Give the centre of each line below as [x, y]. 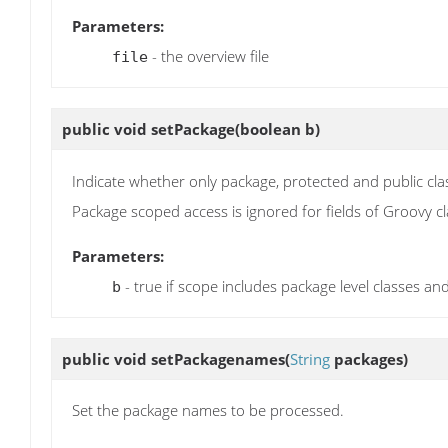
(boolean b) [277, 129]
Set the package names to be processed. [208, 410]
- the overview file [208, 56]
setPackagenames [218, 358]
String [310, 358]
